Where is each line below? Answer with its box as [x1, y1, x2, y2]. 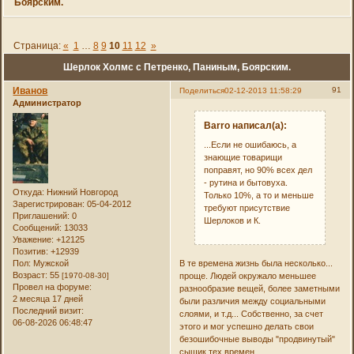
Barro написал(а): [204, 120, 288, 132]
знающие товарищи [204, 152, 283, 162]
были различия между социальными [179, 296, 326, 306]
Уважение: [13, 234, 55, 244]
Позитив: [13, 246, 49, 256]
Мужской [31, 258, 70, 268]
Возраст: [13, 269, 48, 280]
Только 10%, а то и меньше [204, 190, 314, 200]
